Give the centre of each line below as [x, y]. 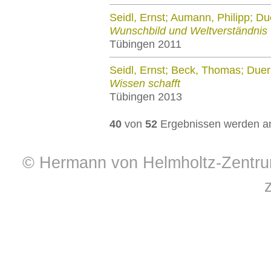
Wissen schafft [145, 83]
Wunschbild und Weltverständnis [188, 31]
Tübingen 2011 [145, 44]
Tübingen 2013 [146, 97]
